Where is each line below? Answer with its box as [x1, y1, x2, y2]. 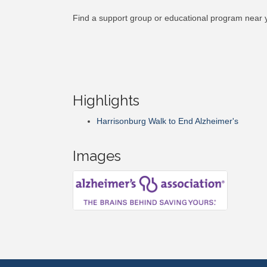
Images [73, 147, 121, 164]
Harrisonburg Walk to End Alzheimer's [97, 116, 238, 126]
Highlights [73, 92, 139, 109]
